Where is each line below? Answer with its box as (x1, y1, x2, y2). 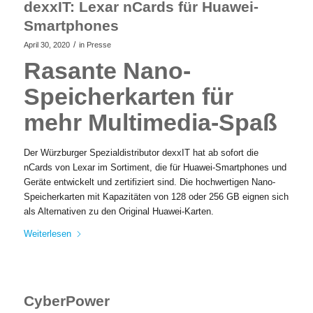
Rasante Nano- (23, 57, 191, 85)
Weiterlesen (23, 228, 71, 240)
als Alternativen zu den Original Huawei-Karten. (23, 206, 214, 217)
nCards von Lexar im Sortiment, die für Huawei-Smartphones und (23, 162, 286, 173)
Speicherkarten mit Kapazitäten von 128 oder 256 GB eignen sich (23, 191, 289, 203)
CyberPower (23, 293, 110, 310)
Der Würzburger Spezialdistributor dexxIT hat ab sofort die (23, 147, 259, 159)
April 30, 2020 (23, 41, 70, 50)
